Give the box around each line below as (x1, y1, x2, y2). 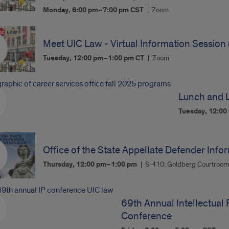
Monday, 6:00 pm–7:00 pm (43, 6, 131, 15)
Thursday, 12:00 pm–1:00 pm (43, 160, 139, 169)
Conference (121, 210, 172, 222)
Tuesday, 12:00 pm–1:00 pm (43, 54, 136, 63)
